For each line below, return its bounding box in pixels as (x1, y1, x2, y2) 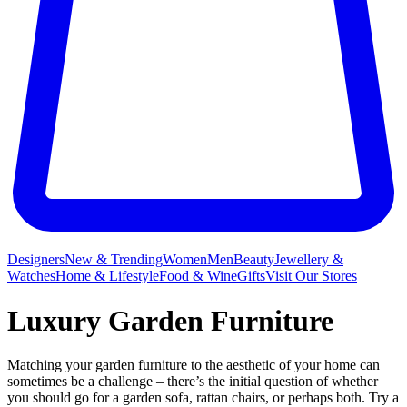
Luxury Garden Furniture (7, 303, 333, 337)
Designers (7, 252, 65, 268)
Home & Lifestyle (55, 268, 159, 284)
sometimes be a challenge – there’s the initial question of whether (7, 373, 378, 390)
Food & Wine (159, 268, 237, 284)
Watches (7, 268, 55, 284)
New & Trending (65, 252, 163, 268)
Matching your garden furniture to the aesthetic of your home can (7, 357, 380, 373)
